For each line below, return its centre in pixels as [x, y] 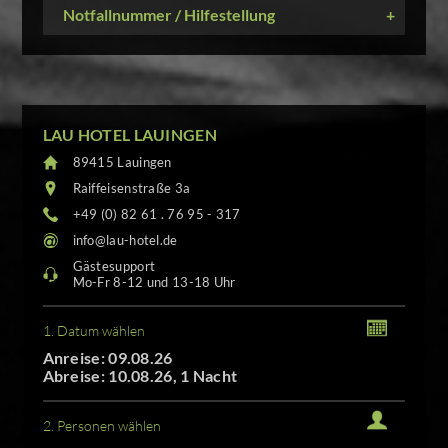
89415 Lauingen [122, 162]
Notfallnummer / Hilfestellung [168, 14]
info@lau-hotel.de [125, 240]
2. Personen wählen [101, 426]
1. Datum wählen [93, 331]
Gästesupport [114, 266]
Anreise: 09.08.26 [107, 358]
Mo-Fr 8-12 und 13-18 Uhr [154, 282]
